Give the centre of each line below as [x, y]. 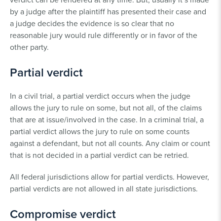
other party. [29, 47]
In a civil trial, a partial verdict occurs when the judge [100, 95]
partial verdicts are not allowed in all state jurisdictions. [104, 188]
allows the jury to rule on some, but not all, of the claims [106, 107]
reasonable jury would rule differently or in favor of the [104, 35]
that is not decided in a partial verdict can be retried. [99, 155]
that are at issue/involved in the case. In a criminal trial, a [107, 119]
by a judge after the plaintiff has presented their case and [108, 11]
